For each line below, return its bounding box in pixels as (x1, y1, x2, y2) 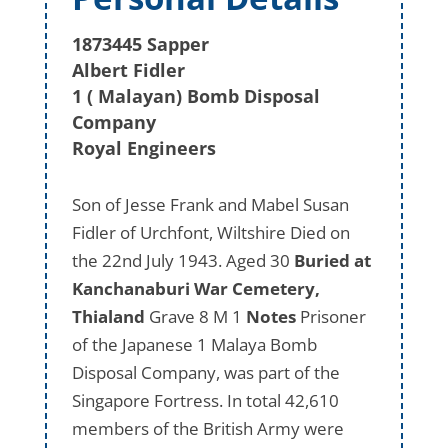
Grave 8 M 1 (144, 304, 246, 328)
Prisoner (295, 304, 366, 328)
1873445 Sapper (71, 31, 209, 56)
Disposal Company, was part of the (71, 360, 340, 384)
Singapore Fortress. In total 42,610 (71, 388, 339, 412)
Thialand (71, 304, 145, 328)
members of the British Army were (71, 416, 344, 440)
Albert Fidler (71, 57, 185, 82)
